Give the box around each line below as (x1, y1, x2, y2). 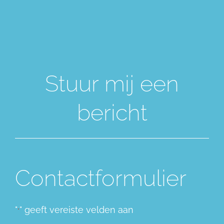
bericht (76, 99, 147, 126)
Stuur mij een (45, 70, 179, 97)
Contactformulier (15, 165, 186, 192)
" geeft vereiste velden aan (19, 204, 133, 215)
